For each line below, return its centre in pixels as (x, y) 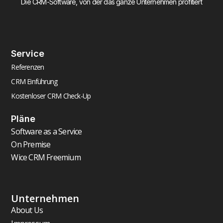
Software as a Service (47, 132)
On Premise (31, 145)
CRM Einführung (34, 82)
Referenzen (28, 67)
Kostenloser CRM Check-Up (51, 96)
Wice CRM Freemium (46, 158)
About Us (27, 210)
